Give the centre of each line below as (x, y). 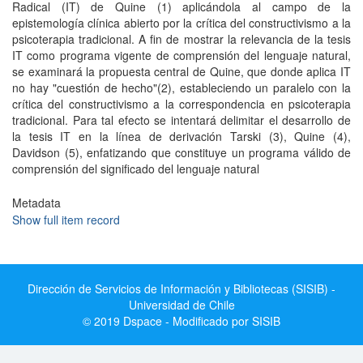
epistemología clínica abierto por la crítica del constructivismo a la (181, 23)
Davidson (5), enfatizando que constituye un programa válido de (181, 152)
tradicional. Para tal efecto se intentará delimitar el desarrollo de (181, 120)
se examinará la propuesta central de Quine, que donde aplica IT (181, 71)
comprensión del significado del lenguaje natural (136, 169)
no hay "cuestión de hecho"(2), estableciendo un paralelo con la (181, 88)
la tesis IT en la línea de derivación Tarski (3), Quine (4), (181, 136)
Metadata (36, 203)
